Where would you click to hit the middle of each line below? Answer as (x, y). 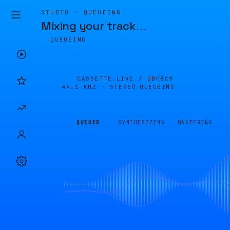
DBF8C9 (160, 79)
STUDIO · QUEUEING (81, 12)
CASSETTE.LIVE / (112, 79)
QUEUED (88, 122)
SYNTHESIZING (142, 122)
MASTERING (195, 122)
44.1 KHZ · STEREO (99, 87)
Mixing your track (88, 26)
